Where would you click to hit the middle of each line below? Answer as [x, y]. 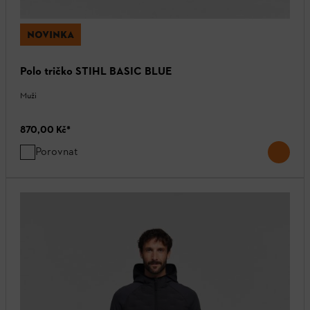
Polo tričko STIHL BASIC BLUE [96, 71]
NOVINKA [51, 34]
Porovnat [57, 151]
